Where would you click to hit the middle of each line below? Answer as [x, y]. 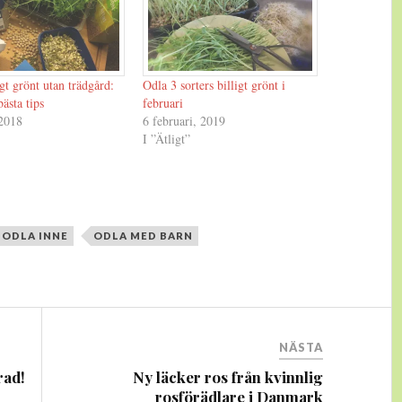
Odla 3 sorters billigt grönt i [214, 85]
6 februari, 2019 [184, 121]
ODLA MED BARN [144, 235]
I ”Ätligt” [167, 139]
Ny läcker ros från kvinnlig [228, 376]
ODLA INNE [35, 235]
